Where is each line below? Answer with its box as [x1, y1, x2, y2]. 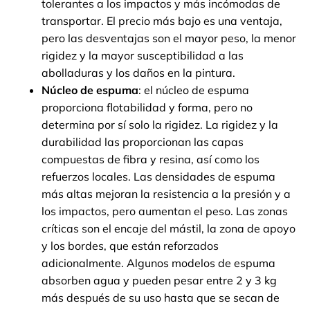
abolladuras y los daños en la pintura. [42, 66, 235, 80]
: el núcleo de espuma [138, 83, 249, 98]
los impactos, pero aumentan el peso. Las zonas [42, 204, 288, 219]
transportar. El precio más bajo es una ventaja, [42, 14, 282, 28]
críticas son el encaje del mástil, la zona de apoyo [42, 221, 295, 236]
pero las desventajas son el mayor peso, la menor [42, 31, 296, 46]
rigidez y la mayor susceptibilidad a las [42, 48, 244, 63]
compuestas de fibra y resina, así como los [42, 152, 259, 167]
